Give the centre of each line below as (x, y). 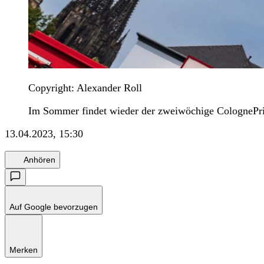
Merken (24, 250)
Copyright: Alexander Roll (85, 88)
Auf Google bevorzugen (54, 207)
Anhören (39, 159)
